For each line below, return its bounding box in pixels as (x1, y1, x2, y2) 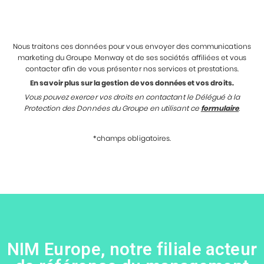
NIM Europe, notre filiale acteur (6, 239, 258, 260)
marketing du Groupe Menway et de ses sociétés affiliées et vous (17, 52, 247, 63)
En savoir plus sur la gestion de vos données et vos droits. (30, 78, 234, 88)
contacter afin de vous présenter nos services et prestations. (25, 64, 239, 74)
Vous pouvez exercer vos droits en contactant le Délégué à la (24, 92, 240, 103)
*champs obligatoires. (93, 133, 171, 144)
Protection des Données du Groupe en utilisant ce (24, 103, 201, 114)
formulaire (200, 103, 239, 114)
